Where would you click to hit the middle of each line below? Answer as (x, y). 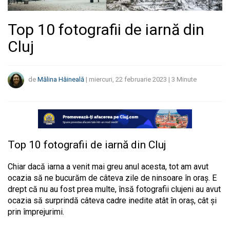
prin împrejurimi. (37, 212)
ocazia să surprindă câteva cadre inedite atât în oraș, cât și (112, 201)
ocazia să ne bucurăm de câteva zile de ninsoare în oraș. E (112, 178)
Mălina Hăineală (61, 80)
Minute (187, 80)
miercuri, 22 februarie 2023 (128, 80)
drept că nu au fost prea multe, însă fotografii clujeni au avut (114, 189)
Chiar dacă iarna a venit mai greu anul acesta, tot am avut (108, 167)
